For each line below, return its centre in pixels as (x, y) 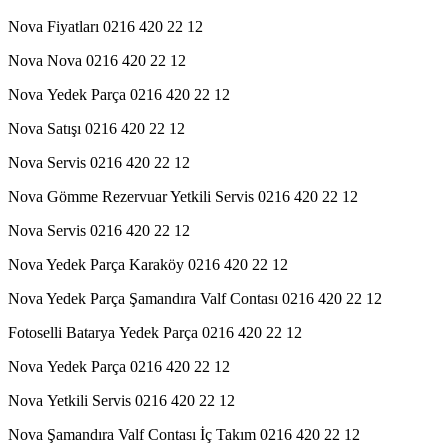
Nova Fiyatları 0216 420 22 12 (105, 26)
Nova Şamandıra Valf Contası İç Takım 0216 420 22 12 (184, 434)
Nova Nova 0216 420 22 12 (97, 60)
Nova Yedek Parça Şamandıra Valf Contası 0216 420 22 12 (195, 298)
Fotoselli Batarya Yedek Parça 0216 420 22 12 (155, 332)
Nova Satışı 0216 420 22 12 (96, 128)
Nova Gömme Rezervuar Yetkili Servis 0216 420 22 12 (183, 196)
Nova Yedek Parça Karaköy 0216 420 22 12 (148, 264)
